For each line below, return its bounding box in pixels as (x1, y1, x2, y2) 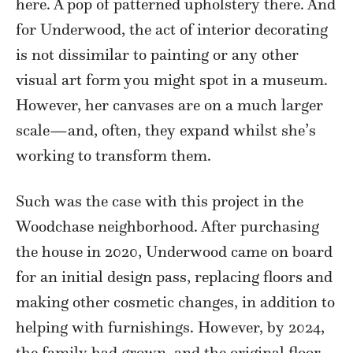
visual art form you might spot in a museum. (16, 69, 328, 89)
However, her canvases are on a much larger (16, 95, 323, 114)
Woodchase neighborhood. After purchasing (16, 216, 319, 236)
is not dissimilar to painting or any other (16, 44, 299, 64)
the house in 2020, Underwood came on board (16, 241, 333, 261)
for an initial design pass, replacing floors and (16, 266, 333, 286)
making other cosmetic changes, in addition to (16, 292, 335, 311)
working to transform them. (16, 145, 211, 165)
